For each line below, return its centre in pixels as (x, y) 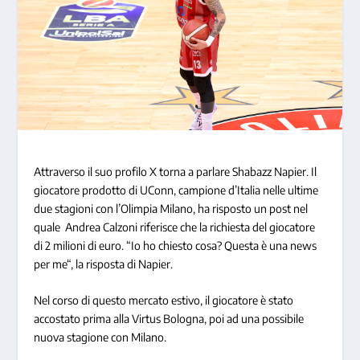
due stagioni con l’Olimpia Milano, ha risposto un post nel (171, 209)
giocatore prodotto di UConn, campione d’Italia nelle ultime (176, 190)
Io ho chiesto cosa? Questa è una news (224, 246)
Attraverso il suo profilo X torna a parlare (133, 172)
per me (51, 264)
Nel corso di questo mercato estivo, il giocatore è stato (164, 301)
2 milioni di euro (84, 246)
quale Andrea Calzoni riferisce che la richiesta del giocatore (175, 227)
